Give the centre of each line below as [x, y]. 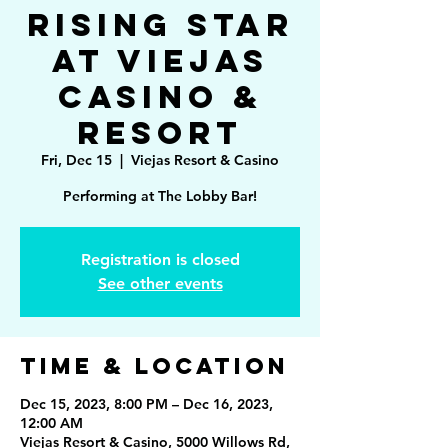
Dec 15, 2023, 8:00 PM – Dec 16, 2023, [146, 404]
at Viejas [160, 61]
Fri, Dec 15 [76, 160]
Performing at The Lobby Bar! [160, 196]
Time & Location [154, 366]
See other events [160, 283]
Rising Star [160, 25]
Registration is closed [160, 259]
